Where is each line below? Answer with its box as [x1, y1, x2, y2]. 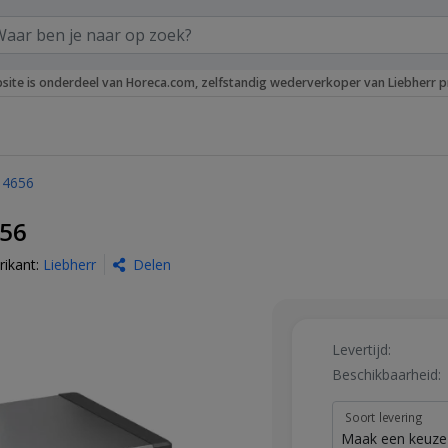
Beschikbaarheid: [332, 365, 441, 384]
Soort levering [345, 409, 422, 426]
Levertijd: [332, 340, 391, 359]
